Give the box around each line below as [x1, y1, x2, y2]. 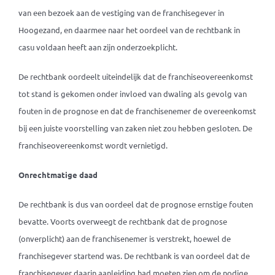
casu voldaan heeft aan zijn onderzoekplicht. [18, 42, 177, 52]
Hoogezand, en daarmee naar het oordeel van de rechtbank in [18, 25, 240, 35]
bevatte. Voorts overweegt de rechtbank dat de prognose [18, 216, 227, 227]
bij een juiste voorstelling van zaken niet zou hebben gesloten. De [18, 123, 252, 133]
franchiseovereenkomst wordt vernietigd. [18, 140, 168, 150]
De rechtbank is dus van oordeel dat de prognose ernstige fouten [18, 199, 253, 209]
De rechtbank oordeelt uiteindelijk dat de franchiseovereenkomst [18, 71, 253, 82]
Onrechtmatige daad [18, 169, 98, 180]
